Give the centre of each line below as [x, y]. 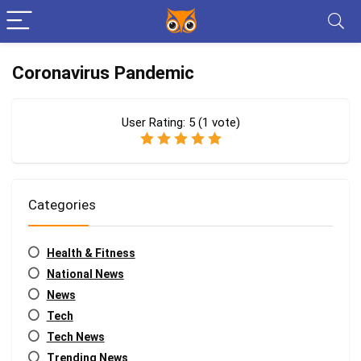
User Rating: [155, 122]
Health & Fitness [91, 253]
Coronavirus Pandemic [103, 73]
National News [85, 274]
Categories [62, 205]
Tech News [75, 337]
